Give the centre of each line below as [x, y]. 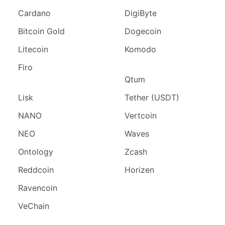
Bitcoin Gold [41, 31]
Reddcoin [36, 170]
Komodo [140, 49]
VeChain [34, 206]
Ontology [36, 152]
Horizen [139, 170]
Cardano [34, 13]
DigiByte [141, 13]
